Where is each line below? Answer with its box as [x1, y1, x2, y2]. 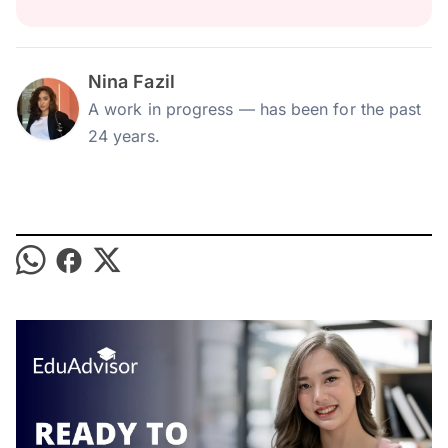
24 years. [88, 125, 160, 146]
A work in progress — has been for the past [88, 98, 422, 119]
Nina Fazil [88, 70, 175, 92]
